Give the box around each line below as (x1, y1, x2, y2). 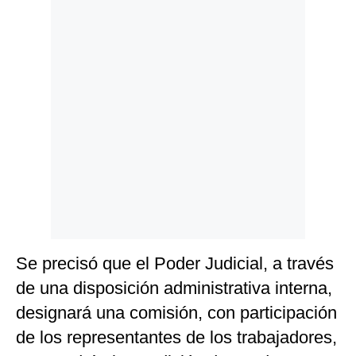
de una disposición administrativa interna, (16, 278, 332, 299)
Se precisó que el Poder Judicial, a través (16, 253, 334, 274)
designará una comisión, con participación (16, 303, 337, 323)
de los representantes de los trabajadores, (16, 327, 337, 348)
